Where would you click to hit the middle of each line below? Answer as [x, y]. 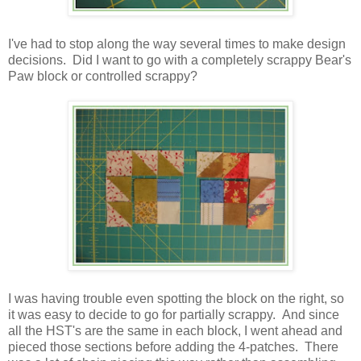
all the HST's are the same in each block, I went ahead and [175, 331]
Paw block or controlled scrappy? [103, 77]
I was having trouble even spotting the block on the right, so [176, 299]
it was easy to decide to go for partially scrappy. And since [174, 315]
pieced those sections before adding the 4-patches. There [173, 347]
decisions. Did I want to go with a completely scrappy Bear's [180, 60]
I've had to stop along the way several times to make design [177, 44]
